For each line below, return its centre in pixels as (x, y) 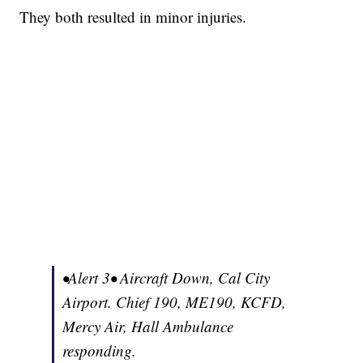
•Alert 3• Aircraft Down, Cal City (167, 278)
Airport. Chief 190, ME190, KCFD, (175, 302)
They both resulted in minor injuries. (136, 17)
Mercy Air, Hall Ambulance (148, 327)
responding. (100, 351)
